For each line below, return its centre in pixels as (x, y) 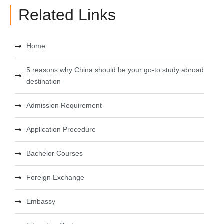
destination (43, 82)
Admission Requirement (64, 106)
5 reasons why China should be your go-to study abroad (115, 70)
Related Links (67, 15)
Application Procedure (61, 130)
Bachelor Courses (54, 154)
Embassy (41, 202)
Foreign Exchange (55, 178)
